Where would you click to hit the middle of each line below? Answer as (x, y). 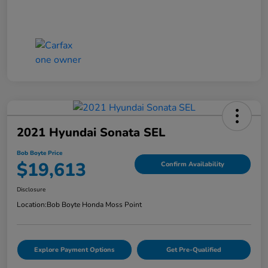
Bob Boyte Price (39, 153)
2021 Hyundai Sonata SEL (91, 132)
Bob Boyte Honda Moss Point (94, 204)
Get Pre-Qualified (194, 249)
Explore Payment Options (74, 249)
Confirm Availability (193, 165)
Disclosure (31, 189)
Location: (32, 204)
